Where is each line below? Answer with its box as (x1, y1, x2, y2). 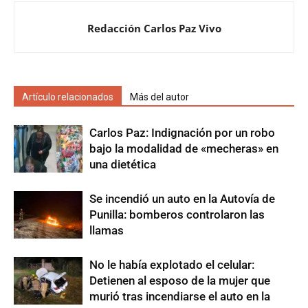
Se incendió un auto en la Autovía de (89, 191, 275, 206)
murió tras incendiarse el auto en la (89, 289, 270, 303)
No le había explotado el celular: (89, 257, 254, 272)
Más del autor (130, 91, 189, 102)
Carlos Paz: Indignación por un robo (89, 125, 275, 140)
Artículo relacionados (22, 91, 113, 102)
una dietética (89, 157, 156, 171)
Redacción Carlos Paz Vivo (87, 21, 221, 35)
